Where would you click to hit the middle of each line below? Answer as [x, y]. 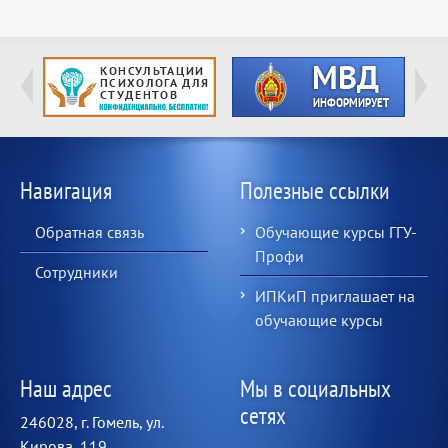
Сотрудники [76, 272]
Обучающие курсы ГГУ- [336, 232]
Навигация [66, 191]
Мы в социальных [316, 389]
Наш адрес [66, 389]
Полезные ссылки [315, 191]
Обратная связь [89, 232]
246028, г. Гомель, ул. [91, 422]
